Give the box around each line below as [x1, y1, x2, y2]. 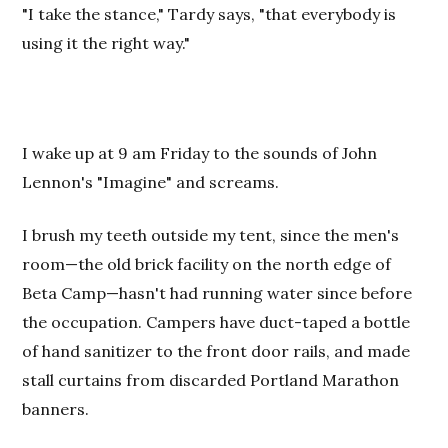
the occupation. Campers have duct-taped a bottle [22, 312, 411, 332]
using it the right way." [22, 33, 191, 53]
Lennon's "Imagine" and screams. [22, 172, 280, 192]
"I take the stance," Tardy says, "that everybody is [22, 4, 397, 24]
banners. [22, 399, 90, 419]
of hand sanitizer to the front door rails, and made [22, 341, 411, 361]
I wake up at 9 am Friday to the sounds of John [22, 143, 378, 163]
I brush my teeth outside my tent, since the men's [22, 225, 400, 245]
